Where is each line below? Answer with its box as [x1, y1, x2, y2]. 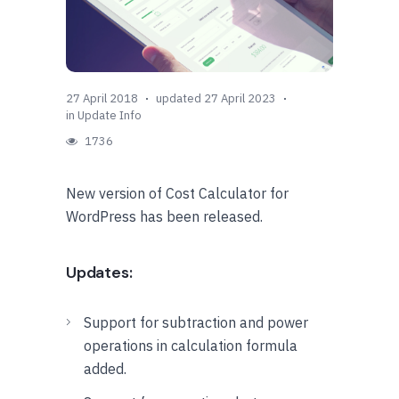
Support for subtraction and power [84, 313, 308, 331]
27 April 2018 [66, 90, 138, 106]
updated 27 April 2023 [156, 90, 276, 106]
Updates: [66, 261, 133, 283]
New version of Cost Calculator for [66, 183, 289, 202]
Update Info [77, 107, 142, 123]
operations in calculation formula [84, 336, 297, 354]
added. [84, 359, 126, 378]
